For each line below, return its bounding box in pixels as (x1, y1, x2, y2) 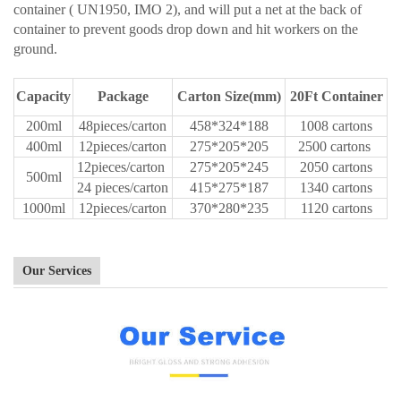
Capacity (16, 89, 71, 105)
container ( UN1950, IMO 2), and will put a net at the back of (13, 2, 362, 18)
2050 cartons (300, 159, 372, 175)
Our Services (22, 264, 91, 278)
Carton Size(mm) (176, 89, 281, 105)
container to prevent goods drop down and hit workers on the (13, 21, 358, 38)
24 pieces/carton (77, 180, 168, 196)
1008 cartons (300, 118, 372, 134)
